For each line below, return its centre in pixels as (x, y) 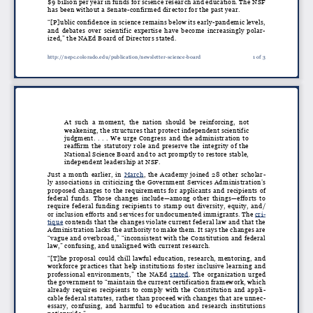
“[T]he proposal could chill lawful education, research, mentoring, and (156, 259)
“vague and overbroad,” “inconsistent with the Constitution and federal (156, 238)
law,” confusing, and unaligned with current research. (129, 246)
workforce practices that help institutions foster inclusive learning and (156, 267)
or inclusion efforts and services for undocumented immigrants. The (151, 214)
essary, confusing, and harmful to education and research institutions (156, 306)
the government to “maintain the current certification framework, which (156, 283)
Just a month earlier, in (83, 175)
